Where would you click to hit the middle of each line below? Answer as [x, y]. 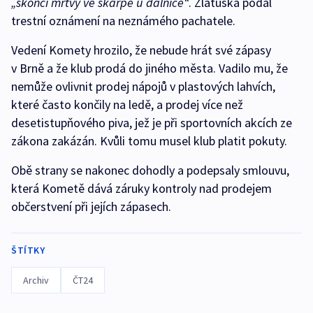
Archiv [36, 280]
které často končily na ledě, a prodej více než [127, 104]
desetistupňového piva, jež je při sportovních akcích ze [152, 123]
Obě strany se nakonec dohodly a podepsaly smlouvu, [150, 170]
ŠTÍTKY [28, 250]
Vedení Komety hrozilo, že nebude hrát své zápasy [141, 50]
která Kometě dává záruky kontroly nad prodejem [141, 188]
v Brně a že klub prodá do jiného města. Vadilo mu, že [150, 68]
